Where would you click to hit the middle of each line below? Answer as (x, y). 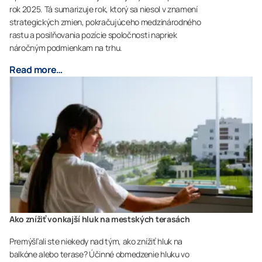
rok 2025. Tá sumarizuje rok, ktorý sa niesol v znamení (104, 9)
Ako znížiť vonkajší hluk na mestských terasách (100, 219)
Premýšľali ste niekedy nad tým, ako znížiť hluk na (96, 242)
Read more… (36, 69)
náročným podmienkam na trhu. (66, 47)
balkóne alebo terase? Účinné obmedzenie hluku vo (99, 254)
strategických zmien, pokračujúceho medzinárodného (105, 22)
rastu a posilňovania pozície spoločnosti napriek (93, 35)
